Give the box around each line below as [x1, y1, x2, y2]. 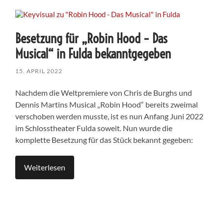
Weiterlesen [24, 162, 66, 172]
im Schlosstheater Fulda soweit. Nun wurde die [15, 123, 173, 133]
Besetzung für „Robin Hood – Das [15, 30, 168, 47]
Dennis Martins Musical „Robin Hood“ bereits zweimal [15, 99, 198, 109]
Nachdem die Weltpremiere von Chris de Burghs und [15, 87, 192, 97]
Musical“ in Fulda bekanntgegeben [15, 45, 171, 62]
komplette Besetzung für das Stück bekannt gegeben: [15, 135, 193, 144]
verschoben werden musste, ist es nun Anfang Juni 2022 [15, 111, 204, 121]
